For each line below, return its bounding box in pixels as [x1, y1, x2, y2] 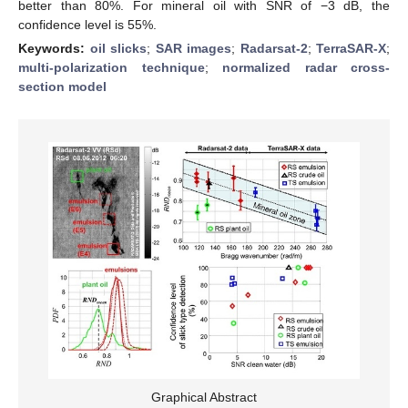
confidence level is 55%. [18, 16, 157, 32]
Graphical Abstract [151, 389, 257, 404]
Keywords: [18, 40, 90, 56]
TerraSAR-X [316, 40, 386, 56]
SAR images [155, 40, 231, 56]
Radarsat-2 [240, 40, 308, 56]
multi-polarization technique [18, 59, 205, 75]
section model [18, 78, 107, 94]
